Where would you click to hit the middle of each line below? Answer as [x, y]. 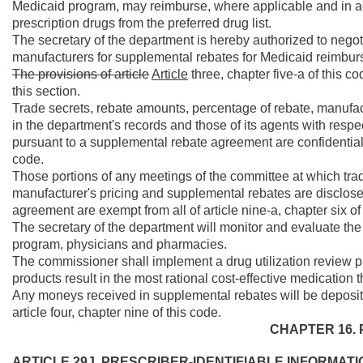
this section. [46, 91]
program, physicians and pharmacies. [120, 244]
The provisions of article [81, 74]
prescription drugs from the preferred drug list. [142, 23]
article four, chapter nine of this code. [117, 312]
